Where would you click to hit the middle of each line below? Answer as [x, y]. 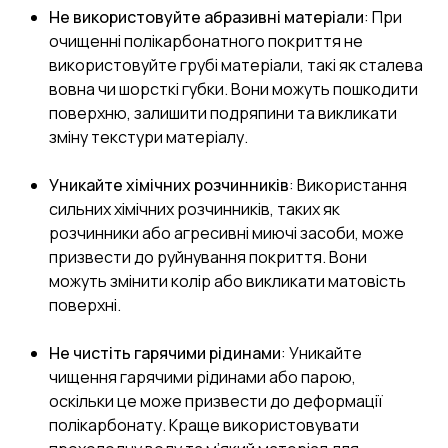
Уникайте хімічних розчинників [169, 184]
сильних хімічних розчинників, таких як [194, 208]
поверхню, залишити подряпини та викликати [223, 112]
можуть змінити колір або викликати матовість [227, 280]
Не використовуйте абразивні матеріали [206, 16]
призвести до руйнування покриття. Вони [208, 256]
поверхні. [85, 304]
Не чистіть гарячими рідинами [165, 352]
